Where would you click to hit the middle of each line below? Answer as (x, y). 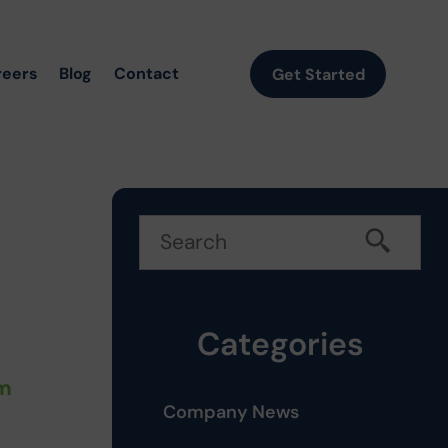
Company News (231, 411)
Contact (146, 74)
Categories (280, 344)
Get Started (318, 74)
